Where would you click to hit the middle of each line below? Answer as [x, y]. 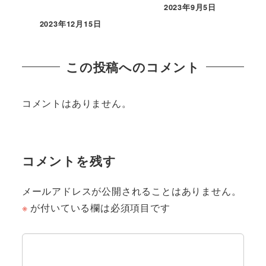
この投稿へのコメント [133, 66]
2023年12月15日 [70, 24]
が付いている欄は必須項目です [99, 208]
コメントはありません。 [77, 103]
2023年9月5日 [190, 7]
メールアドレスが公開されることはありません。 [132, 191]
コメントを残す [69, 161]
